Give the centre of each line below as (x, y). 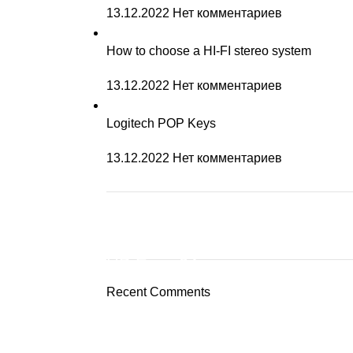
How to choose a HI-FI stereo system (208, 51)
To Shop (152, 302)
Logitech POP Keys (161, 123)
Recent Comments (158, 292)
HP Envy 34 (152, 264)
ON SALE (152, 244)
